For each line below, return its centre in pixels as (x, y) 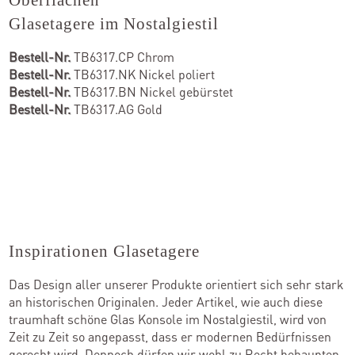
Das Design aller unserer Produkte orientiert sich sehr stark (177, 284)
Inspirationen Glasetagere (105, 251)
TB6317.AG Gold (117, 109)
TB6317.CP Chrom (123, 56)
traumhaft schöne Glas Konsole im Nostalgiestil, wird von (168, 319)
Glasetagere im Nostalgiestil (114, 23)
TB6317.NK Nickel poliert (143, 74)
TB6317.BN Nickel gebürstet (152, 91)
